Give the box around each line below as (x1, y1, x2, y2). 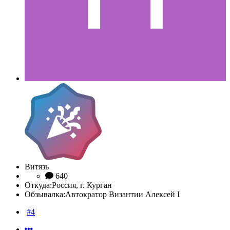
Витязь (25, 162, 49, 171)
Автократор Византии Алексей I (65, 190, 180, 199)
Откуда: (25, 181, 52, 190)
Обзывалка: (25, 190, 65, 199)
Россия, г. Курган (52, 181, 112, 190)
